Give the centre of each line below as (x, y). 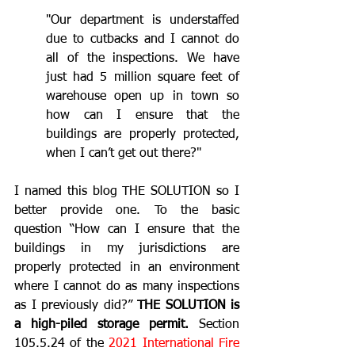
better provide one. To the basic (127, 210)
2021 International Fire (174, 344)
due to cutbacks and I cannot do (143, 39)
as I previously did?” (76, 305)
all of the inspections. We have (143, 58)
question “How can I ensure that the (127, 229)
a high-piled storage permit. (101, 324)
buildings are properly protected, (143, 134)
